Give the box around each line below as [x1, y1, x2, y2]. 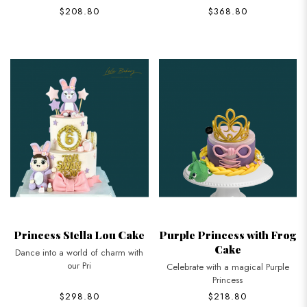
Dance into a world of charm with [15, 245, 144, 259]
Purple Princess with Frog [158, 227, 297, 242]
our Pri [67, 258, 92, 272]
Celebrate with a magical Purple [166, 260, 289, 273]
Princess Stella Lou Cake [14, 227, 145, 242]
